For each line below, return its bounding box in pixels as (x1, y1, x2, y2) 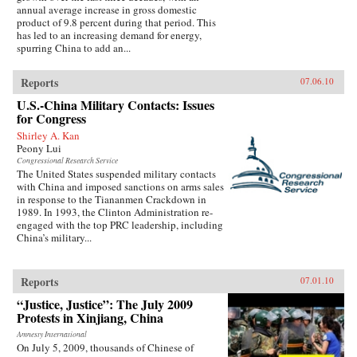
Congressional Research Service (17, 155, 118, 166)
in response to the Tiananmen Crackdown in (17, 191, 206, 206)
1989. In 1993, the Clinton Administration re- (17, 204, 213, 219)
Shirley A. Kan (17, 127, 80, 143)
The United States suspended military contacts (17, 166, 216, 181)
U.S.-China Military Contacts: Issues (17, 95, 214, 114)
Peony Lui (17, 140, 61, 155)
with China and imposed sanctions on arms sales (17, 178, 224, 194)
